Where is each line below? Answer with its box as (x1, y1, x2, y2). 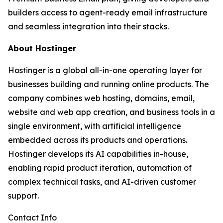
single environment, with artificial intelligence (8, 121, 181, 131)
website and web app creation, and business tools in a (8, 107, 215, 117)
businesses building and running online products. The (8, 79, 209, 89)
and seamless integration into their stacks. (8, 21, 169, 31)
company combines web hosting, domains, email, (8, 93, 195, 103)
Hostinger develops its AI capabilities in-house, (8, 149, 188, 159)
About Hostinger (8, 43, 76, 53)
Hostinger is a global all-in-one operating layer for (8, 65, 202, 75)
